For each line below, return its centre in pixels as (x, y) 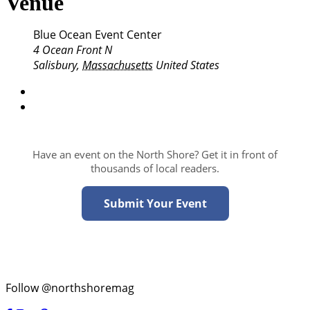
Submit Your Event (155, 204)
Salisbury (55, 65)
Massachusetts (118, 65)
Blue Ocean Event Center (98, 35)
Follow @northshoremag (70, 288)
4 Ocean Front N (73, 50)
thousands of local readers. (155, 168)
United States (188, 65)
